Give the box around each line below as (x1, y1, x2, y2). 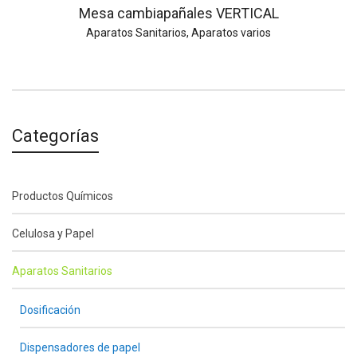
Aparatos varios (191, 26, 271, 40)
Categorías (12, 126, 99, 147)
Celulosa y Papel (12, 227, 94, 241)
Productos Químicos (12, 190, 113, 203)
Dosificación (20, 304, 80, 317)
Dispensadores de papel (20, 341, 140, 355)
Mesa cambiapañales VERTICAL (78, 5, 279, 22)
